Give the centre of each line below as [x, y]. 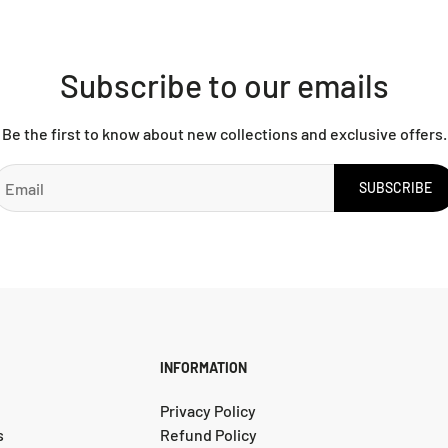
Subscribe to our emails [224, 85]
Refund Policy [208, 434]
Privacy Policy [208, 410]
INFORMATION [203, 367]
